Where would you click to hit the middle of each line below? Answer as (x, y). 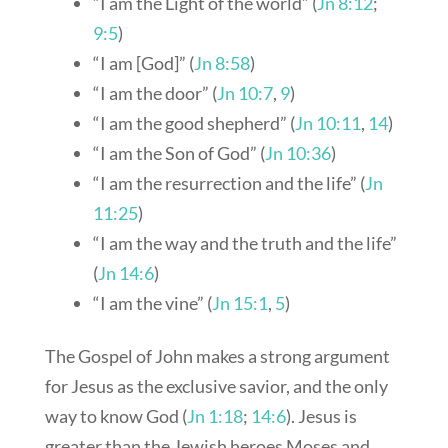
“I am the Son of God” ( (178, 153)
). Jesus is (321, 416)
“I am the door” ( (154, 93)
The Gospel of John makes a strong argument (217, 356)
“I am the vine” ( (152, 303)
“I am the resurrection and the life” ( (228, 183)
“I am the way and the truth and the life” (244, 243)
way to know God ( (115, 416)
